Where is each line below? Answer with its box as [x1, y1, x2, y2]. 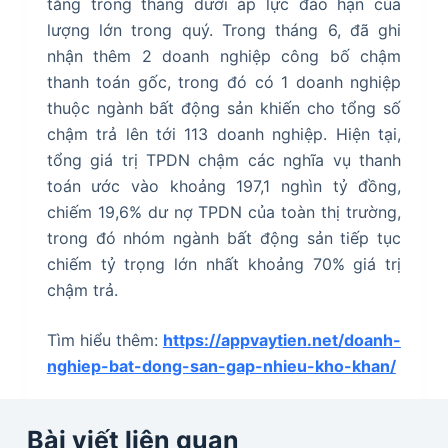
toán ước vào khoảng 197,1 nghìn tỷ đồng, [46, 175, 402, 196]
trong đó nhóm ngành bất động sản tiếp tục [46, 227, 402, 248]
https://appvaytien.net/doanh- [162, 329, 401, 350]
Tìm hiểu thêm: [46, 329, 163, 350]
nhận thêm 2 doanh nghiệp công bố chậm [46, 45, 402, 66]
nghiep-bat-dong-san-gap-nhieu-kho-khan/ [46, 355, 396, 376]
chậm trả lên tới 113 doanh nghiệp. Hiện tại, [46, 123, 402, 144]
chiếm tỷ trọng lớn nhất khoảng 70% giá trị [46, 253, 402, 274]
